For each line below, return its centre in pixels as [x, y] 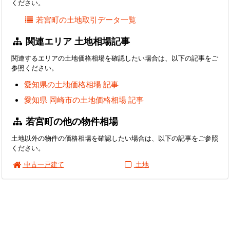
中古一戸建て [43, 164]
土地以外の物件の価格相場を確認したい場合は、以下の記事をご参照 [115, 138]
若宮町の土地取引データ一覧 [86, 19]
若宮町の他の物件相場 [71, 121]
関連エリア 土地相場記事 [77, 41]
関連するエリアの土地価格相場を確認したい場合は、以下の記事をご [115, 58]
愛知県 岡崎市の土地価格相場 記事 [84, 100]
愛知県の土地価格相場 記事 [71, 84]
